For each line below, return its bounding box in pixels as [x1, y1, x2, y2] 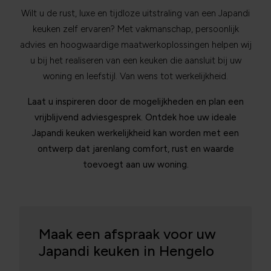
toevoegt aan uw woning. [82, 159, 189, 170]
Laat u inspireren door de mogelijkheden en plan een [27, 96, 244, 107]
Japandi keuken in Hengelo [39, 243, 214, 260]
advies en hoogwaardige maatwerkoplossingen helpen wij [19, 39, 252, 50]
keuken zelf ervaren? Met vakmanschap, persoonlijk [32, 24, 239, 34]
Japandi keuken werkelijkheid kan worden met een [32, 128, 239, 139]
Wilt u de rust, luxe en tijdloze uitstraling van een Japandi [21, 8, 250, 19]
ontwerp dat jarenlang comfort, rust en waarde [37, 143, 234, 154]
